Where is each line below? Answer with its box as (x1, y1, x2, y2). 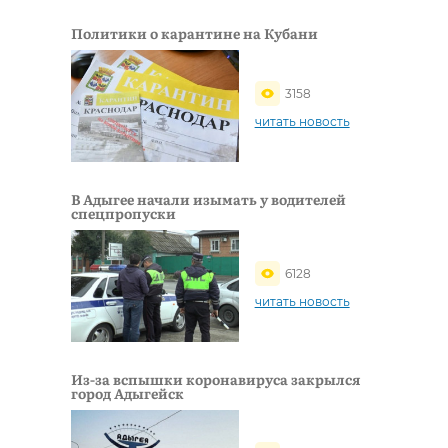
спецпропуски (71, 202, 176, 223)
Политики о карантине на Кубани (71, 22, 318, 43)
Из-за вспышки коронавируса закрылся (71, 368, 360, 389)
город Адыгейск (71, 382, 184, 403)
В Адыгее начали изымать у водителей (71, 188, 346, 209)
